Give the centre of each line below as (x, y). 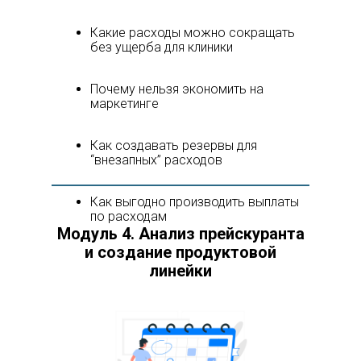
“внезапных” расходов (156, 160)
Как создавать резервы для (174, 145)
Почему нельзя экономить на (177, 89)
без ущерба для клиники (162, 47)
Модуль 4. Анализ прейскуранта (180, 234)
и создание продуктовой (180, 252)
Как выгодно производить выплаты (195, 202)
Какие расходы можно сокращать (193, 33)
